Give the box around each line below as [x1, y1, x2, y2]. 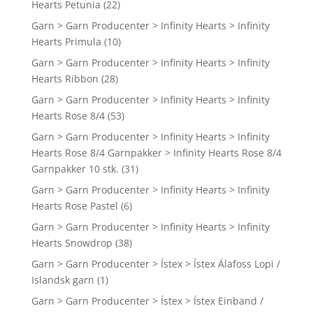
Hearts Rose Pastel [31, 199, 118, 213]
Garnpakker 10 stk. [31, 162, 119, 176]
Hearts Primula [31, 35, 101, 49]
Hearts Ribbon [31, 72, 99, 86]
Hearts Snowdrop [31, 236, 112, 250]
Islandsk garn [31, 273, 94, 287]
